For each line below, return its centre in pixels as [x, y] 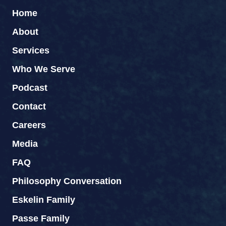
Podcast [30, 88]
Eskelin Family [44, 200]
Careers [29, 125]
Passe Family [41, 219]
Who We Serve [44, 69]
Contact [29, 107]
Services [31, 51]
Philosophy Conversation [67, 181]
